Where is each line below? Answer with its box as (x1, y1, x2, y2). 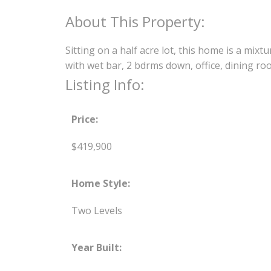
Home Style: (71, 177, 130, 191)
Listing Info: (65, 74, 145, 95)
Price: (71, 113, 98, 126)
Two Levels (71, 204, 122, 218)
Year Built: (71, 241, 122, 255)
